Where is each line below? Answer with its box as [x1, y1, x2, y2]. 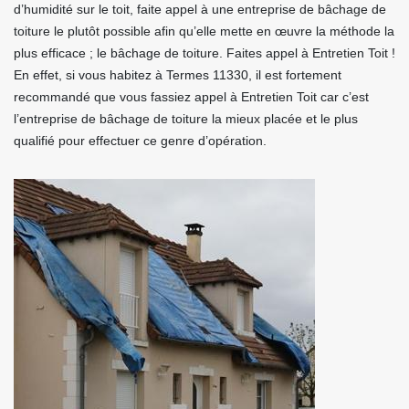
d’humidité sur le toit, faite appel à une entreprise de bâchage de [14, 2, 386, 16]
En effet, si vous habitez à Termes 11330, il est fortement [14, 68, 341, 82]
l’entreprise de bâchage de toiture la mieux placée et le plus [14, 111, 358, 126]
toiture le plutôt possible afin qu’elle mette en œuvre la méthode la [14, 24, 394, 38]
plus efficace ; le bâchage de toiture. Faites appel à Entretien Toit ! [14, 46, 395, 60]
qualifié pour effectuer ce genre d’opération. [14, 133, 267, 148]
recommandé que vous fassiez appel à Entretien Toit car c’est [14, 89, 369, 104]
